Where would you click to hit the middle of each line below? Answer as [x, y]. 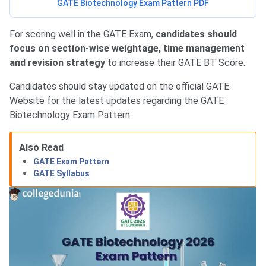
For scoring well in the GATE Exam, [83, 34]
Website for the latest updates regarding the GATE [117, 101]
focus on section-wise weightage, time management [127, 49]
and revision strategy [57, 63]
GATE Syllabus [61, 174]
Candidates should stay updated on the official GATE [119, 87]
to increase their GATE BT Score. [175, 63]
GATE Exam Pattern [71, 162]
